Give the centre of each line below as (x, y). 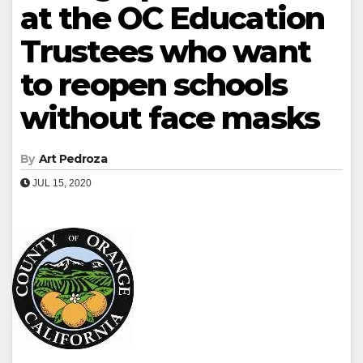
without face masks (170, 117)
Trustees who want (165, 51)
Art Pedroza (73, 158)
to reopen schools (154, 84)
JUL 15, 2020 (61, 183)
